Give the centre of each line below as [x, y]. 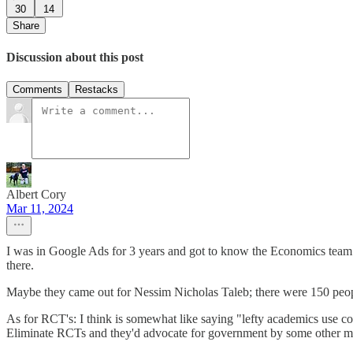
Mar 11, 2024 [40, 209]
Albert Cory [36, 195]
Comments [37, 90]
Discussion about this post [75, 57]
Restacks [97, 90]
